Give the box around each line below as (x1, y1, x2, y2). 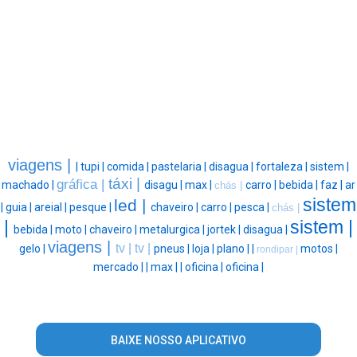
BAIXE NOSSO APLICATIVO (110, 333, 246, 347)
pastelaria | (151, 159, 209, 173)
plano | (217, 241, 252, 255)
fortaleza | (256, 159, 310, 173)
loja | (192, 241, 217, 255)
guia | (6, 200, 34, 214)
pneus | (154, 241, 192, 255)
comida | (107, 159, 151, 173)
